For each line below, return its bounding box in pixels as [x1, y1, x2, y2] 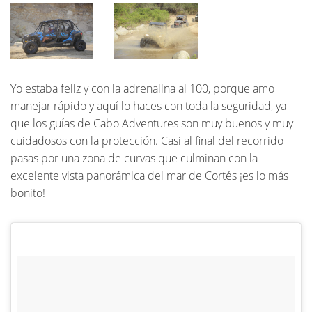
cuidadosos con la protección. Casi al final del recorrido [10, 132, 283, 148]
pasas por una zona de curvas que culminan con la [10, 150, 258, 166]
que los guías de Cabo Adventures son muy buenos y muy [10, 115, 293, 131]
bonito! [10, 185, 45, 201]
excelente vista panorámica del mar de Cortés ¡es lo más [10, 167, 288, 183]
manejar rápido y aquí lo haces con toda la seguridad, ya [10, 97, 286, 114]
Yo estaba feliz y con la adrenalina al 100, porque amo [10, 80, 274, 96]
